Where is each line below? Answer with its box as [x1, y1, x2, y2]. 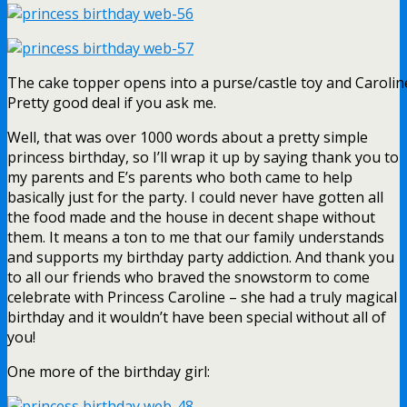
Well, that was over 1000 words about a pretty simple [7, 126, 368, 147]
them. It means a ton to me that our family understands [7, 226, 384, 247]
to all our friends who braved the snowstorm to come [7, 266, 370, 287]
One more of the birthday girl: [7, 361, 210, 382]
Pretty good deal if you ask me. [7, 92, 216, 113]
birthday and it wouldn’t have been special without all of [7, 306, 386, 327]
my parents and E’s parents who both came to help [7, 166, 352, 187]
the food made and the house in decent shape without [7, 206, 375, 227]
